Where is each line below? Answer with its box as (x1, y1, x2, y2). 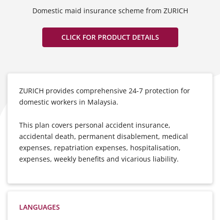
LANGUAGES (19, 202, 60, 212)
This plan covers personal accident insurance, (19, 120, 170, 130)
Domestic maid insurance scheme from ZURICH (32, 6, 188, 15)
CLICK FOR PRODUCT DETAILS (61, 32, 159, 42)
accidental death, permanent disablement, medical (19, 131, 188, 141)
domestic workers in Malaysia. (19, 97, 118, 107)
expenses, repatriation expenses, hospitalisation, (19, 142, 181, 152)
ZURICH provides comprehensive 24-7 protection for (19, 86, 190, 95)
